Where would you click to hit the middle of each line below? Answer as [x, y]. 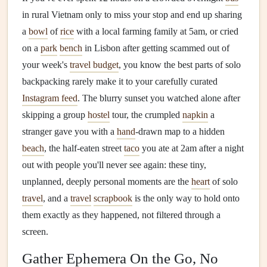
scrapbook [113, 198]
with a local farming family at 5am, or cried [156, 31]
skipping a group [55, 115]
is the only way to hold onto [186, 198]
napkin [195, 115]
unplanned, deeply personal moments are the [107, 181]
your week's [46, 65]
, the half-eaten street [84, 148]
